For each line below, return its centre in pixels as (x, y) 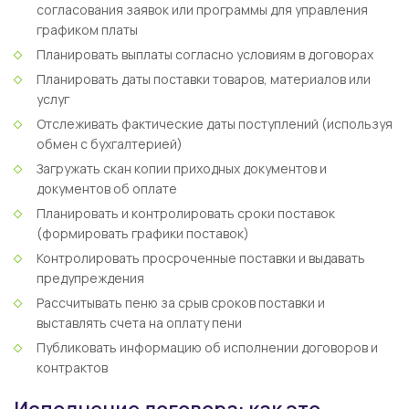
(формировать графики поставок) (143, 233)
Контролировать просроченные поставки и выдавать (201, 258)
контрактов (72, 367)
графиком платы (87, 30)
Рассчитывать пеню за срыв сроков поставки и (181, 303)
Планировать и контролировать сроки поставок (186, 213)
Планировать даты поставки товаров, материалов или (204, 79)
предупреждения (90, 278)
